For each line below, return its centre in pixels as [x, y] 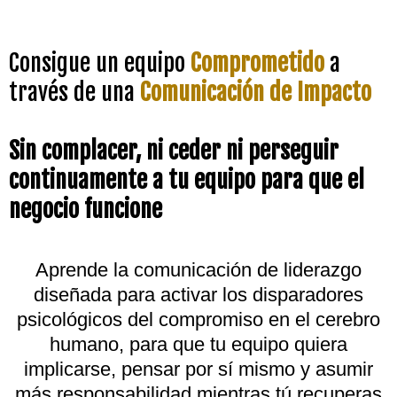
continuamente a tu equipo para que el [187, 180]
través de [55, 92]
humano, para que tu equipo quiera [198, 344]
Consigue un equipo [100, 63]
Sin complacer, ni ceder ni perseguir [174, 151]
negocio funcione [86, 209]
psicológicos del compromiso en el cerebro [198, 319]
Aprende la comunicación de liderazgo [198, 270]
